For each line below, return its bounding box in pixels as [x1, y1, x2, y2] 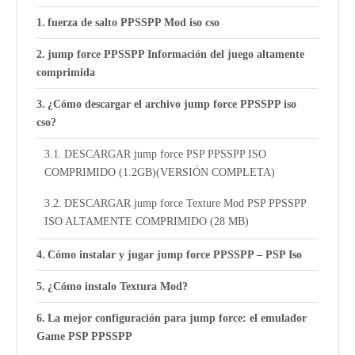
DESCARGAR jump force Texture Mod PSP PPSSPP [63, 197, 306, 210]
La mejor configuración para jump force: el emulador [47, 312, 307, 325]
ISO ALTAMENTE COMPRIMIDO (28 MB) [44, 216, 249, 228]
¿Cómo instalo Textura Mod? [47, 281, 188, 293]
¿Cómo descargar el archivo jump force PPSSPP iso [47, 98, 296, 111]
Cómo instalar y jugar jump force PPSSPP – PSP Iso [47, 249, 302, 261]
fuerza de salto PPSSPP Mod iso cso [47, 17, 219, 29]
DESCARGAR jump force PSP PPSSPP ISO [63, 148, 266, 161]
